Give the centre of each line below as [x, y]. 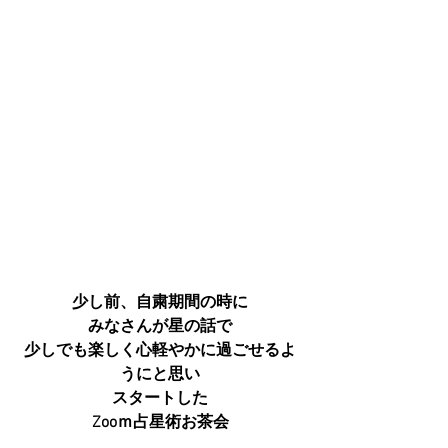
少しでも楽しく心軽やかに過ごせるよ [160, 350]
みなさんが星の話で [160, 326]
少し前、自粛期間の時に [160, 302]
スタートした [160, 398]
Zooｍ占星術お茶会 [160, 422]
